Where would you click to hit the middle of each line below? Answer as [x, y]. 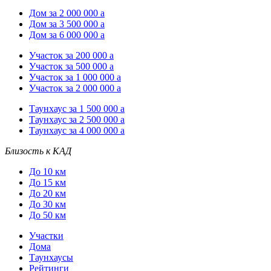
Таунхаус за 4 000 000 [75, 130]
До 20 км [47, 193]
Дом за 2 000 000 [65, 13]
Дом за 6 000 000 [65, 34]
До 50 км [47, 215]
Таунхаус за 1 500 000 [75, 108]
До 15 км [47, 182]
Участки [46, 235]
